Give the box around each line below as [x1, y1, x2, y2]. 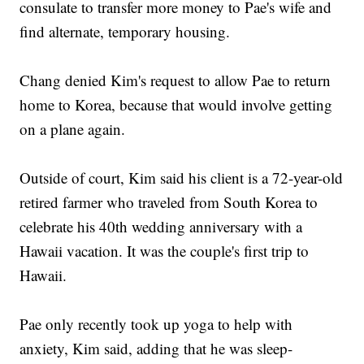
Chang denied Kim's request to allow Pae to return [19, 70, 331, 91]
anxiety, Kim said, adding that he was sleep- [19, 338, 293, 359]
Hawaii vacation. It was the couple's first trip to [19, 240, 310, 262]
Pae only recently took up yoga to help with [19, 314, 293, 335]
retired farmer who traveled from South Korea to [19, 192, 318, 213]
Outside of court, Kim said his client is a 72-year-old [19, 167, 344, 188]
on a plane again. [19, 119, 126, 140]
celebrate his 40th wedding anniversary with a [19, 216, 303, 237]
